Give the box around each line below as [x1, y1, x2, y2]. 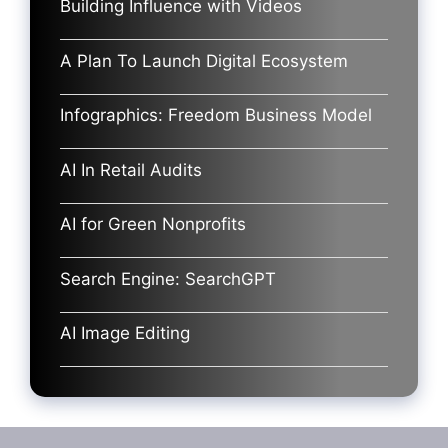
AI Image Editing [60, 323, 190, 344]
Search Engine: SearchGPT [60, 268, 276, 289]
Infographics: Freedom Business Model [60, 105, 372, 126]
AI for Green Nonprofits [60, 214, 246, 235]
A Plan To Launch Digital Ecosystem [60, 50, 348, 71]
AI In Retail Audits [60, 159, 202, 180]
